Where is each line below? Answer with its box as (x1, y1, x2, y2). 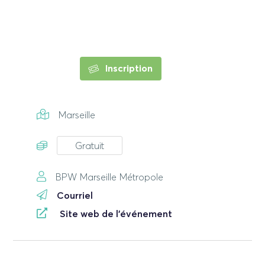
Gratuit (75, 141, 105, 151)
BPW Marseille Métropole (56, 173, 164, 183)
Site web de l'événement (60, 209, 173, 219)
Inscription (102, 63, 153, 73)
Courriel (57, 190, 93, 201)
